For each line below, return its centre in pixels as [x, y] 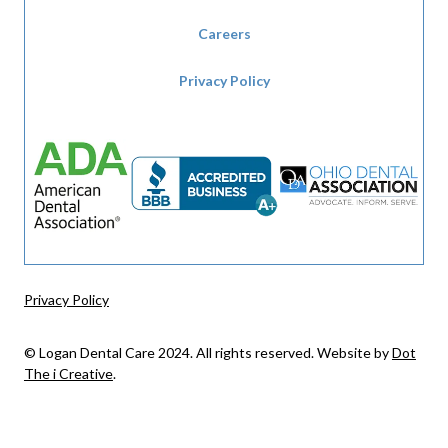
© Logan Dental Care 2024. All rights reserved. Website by [207, 352]
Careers [224, 34]
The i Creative [68, 373]
